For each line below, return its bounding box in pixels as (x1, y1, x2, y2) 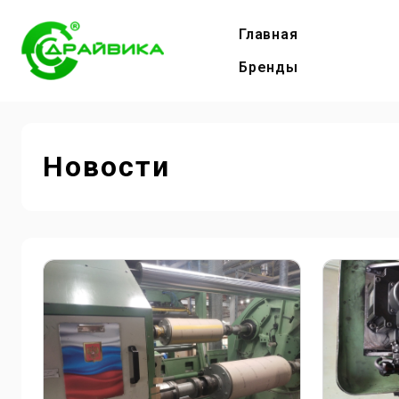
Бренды (239, 58, 298, 76)
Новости (43, 149, 170, 183)
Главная (239, 25, 298, 43)
